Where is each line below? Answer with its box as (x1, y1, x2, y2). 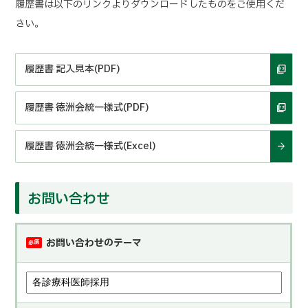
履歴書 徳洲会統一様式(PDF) (25, 100, 150, 115)
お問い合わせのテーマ (45, 236, 142, 251)
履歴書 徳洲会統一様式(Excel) (25, 139, 157, 154)
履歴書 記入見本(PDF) (25, 62, 121, 77)
